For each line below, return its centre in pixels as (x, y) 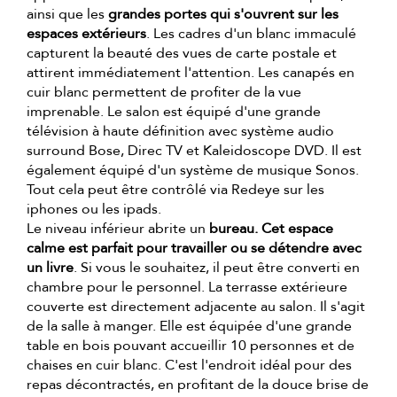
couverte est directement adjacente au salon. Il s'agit (196, 307)
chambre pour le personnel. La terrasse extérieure (187, 288)
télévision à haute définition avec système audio (180, 132)
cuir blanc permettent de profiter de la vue (164, 93)
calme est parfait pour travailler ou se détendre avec (194, 249)
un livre (50, 268)
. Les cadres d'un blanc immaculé (251, 34)
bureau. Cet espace (271, 229)
